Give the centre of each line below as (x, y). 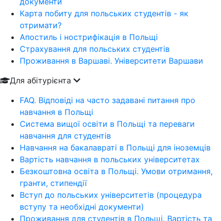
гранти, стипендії (53, 183)
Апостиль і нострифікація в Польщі (89, 37)
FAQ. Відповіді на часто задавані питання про (108, 100)
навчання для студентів (65, 136)
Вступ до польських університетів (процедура (111, 195)
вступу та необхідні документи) (82, 207)
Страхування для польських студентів (95, 49)
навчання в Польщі (56, 112)
